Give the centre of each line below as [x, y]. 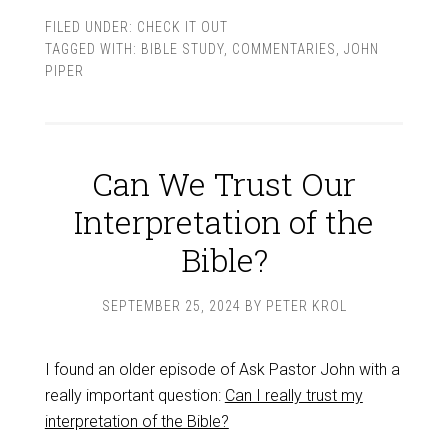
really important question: [134, 395]
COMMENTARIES [283, 49]
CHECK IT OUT [182, 27]
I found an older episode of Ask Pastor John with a [222, 369]
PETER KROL [306, 306]
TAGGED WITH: [92, 49]
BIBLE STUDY [182, 49]
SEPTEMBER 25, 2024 [171, 306]
